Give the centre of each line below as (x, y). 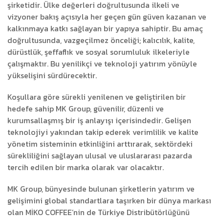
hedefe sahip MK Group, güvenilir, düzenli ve (86, 109)
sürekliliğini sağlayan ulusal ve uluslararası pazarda (100, 155)
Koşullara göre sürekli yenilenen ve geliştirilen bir (97, 97)
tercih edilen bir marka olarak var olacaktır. (86, 167)
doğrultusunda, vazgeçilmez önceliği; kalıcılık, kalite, (101, 40)
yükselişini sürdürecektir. (52, 75)
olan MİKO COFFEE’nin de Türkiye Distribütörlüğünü (99, 212)
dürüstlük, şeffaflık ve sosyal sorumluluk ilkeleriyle (99, 52)
